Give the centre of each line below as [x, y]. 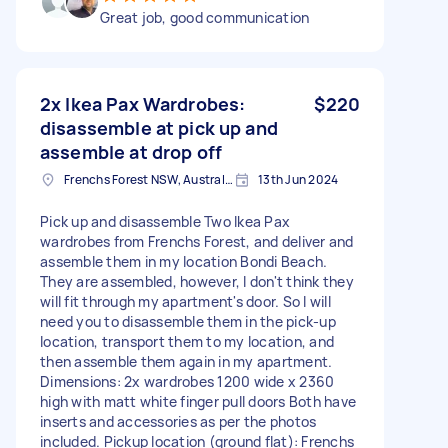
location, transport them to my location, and [187, 341]
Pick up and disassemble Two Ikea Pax [165, 221]
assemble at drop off [131, 151]
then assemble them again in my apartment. [186, 361]
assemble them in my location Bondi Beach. [184, 261]
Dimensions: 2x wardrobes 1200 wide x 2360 [187, 381]
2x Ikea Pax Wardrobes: [143, 103]
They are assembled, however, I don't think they [197, 281]
